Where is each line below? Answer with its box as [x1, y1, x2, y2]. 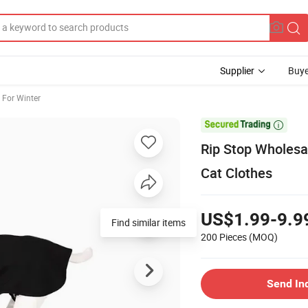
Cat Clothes [201, 163, 272, 182]
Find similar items [111, 215, 186, 229]
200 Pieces [201, 230, 247, 243]
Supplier [220, 64, 254, 77]
